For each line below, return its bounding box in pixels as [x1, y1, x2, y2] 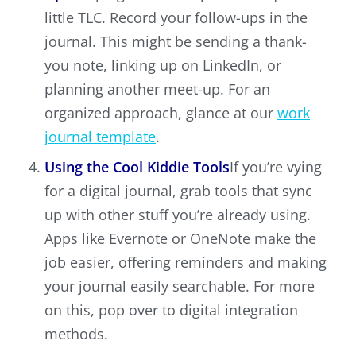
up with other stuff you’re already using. [44, 205, 311, 225]
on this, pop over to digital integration [44, 300, 298, 320]
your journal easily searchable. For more [44, 277, 315, 296]
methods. [44, 324, 108, 344]
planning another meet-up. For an [44, 79, 270, 99]
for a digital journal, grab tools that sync [44, 181, 312, 201]
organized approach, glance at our [44, 103, 277, 123]
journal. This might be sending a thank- [44, 32, 307, 52]
